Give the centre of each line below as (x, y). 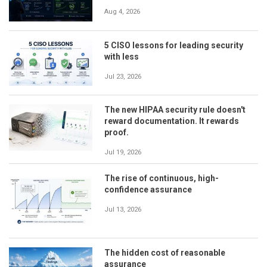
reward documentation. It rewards (172, 121)
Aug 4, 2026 (122, 11)
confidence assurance (148, 190)
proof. (117, 133)
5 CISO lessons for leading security (174, 45)
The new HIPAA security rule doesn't (175, 110)
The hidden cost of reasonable (165, 252)
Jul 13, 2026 (123, 210)
